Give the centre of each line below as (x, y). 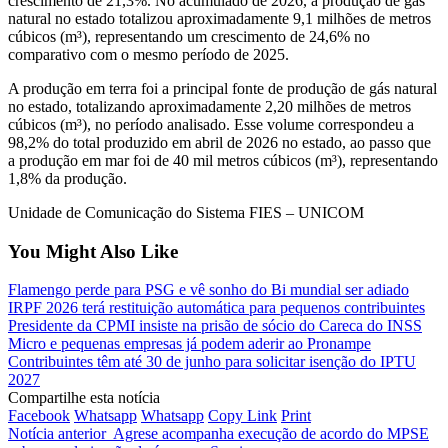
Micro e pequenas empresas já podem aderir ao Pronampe (189, 344)
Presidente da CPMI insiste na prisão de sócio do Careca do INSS (215, 326)
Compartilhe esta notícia (84, 398)
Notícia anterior (57, 434)
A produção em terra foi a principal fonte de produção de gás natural (222, 88)
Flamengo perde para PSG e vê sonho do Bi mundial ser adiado (208, 290)
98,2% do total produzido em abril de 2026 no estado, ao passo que (219, 142)
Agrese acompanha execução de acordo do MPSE (271, 434)
